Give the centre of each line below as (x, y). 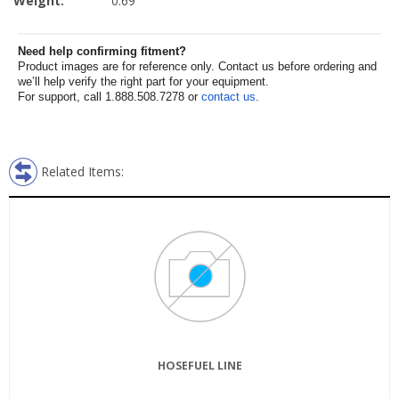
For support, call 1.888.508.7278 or (110, 97)
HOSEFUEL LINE (199, 366)
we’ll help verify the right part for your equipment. (143, 81)
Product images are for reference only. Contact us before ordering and (197, 66)
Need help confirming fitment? (102, 51)
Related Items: (82, 171)
